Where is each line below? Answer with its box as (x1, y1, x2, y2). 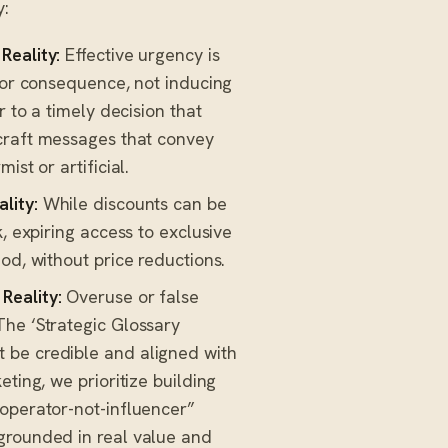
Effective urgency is (60, 42, 220, 66)
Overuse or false (61, 284, 199, 308)
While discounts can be (37, 191, 227, 215)
